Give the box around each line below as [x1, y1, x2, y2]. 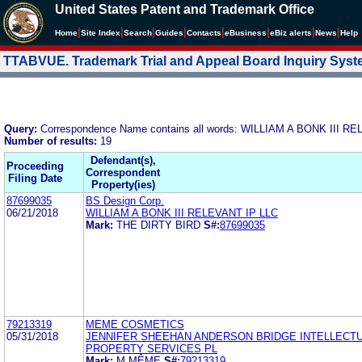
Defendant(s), [90, 154, 156, 166]
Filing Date [8, 171, 62, 184]
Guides [155, 28, 183, 37]
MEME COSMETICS [86, 318, 184, 330]
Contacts [187, 28, 221, 37]
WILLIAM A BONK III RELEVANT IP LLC [86, 206, 278, 219]
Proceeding [6, 159, 64, 172]
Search [124, 28, 152, 37]
